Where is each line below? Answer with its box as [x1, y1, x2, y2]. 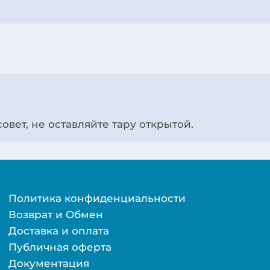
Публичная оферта [8, 240, 111, 254]
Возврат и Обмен [8, 208, 103, 221]
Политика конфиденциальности [8, 192, 186, 205]
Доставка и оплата [8, 224, 109, 237]
